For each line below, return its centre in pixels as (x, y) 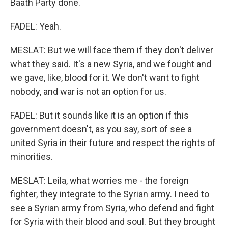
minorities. (32, 156)
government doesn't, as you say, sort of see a (101, 129)
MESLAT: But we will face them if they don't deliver (112, 50)
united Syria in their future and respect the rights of (113, 143)
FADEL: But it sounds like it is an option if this (99, 115)
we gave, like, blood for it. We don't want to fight (105, 78)
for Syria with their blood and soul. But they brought (113, 222)
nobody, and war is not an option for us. (88, 91)
